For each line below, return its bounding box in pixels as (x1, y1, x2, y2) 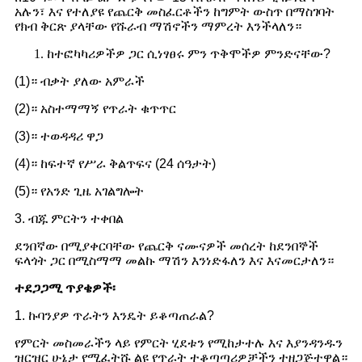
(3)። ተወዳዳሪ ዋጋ (15, 129, 103, 144)
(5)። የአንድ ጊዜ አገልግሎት (15, 184, 144, 199)
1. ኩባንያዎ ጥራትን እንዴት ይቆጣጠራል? (15, 309, 214, 323)
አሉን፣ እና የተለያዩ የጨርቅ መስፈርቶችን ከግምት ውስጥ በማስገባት (15, 5, 335, 19)
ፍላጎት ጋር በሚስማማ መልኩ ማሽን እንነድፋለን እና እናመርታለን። (15, 254, 334, 268)
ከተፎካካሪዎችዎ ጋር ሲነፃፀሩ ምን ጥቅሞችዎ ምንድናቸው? (47, 47, 330, 61)
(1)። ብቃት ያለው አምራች (15, 74, 145, 89)
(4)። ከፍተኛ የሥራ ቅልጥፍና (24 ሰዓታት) (15, 157, 216, 171)
